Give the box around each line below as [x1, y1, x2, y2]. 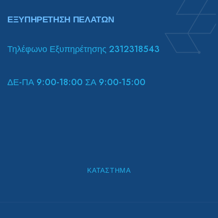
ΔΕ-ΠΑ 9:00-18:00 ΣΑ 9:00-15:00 [7, 75, 145, 89]
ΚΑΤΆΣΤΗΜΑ [87, 165, 131, 175]
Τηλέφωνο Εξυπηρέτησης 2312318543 [7, 42, 160, 55]
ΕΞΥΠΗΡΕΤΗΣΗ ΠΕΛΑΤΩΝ [7, 13, 114, 26]
